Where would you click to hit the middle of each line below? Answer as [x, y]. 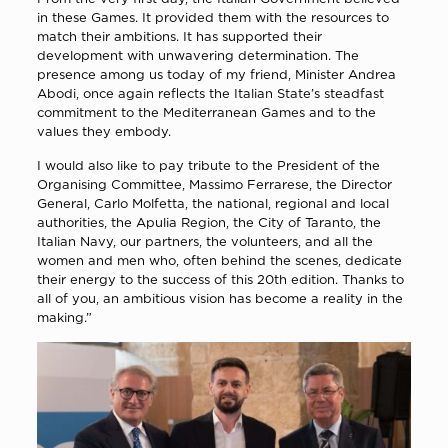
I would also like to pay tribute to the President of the [208, 165]
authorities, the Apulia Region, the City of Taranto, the [208, 222]
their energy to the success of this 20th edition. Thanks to [220, 279]
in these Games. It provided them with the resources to [212, 17]
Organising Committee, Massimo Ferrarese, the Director [214, 184]
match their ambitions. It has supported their [179, 36]
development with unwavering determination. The [197, 55]
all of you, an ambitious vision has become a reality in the [219, 298]
